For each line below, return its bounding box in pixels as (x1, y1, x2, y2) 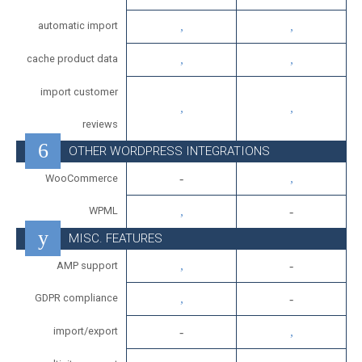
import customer (40, 86, 118, 98)
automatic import (38, 19, 118, 32)
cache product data (27, 53, 118, 65)
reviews (82, 118, 118, 130)
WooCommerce (45, 172, 118, 184)
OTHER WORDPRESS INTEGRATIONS (69, 144, 270, 158)
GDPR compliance (35, 292, 118, 304)
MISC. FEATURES (69, 231, 162, 246)
